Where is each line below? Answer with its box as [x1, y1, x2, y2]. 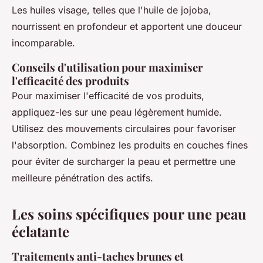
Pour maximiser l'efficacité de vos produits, [12, 90, 204, 102]
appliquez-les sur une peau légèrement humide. [12, 106, 222, 118]
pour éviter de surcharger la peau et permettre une [12, 156, 235, 167]
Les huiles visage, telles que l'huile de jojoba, [12, 4, 211, 16]
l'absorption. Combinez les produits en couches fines [12, 139, 248, 151]
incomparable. [12, 37, 75, 49]
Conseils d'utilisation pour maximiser [12, 60, 203, 75]
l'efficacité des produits [12, 73, 129, 88]
